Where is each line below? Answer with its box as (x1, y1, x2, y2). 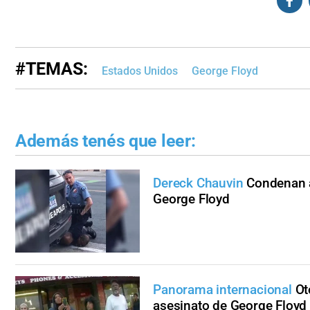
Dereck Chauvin (153, 174, 244, 191)
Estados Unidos (102, 64, 178, 78)
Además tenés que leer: (15, 131, 196, 152)
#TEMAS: (15, 59, 88, 80)
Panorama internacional (153, 281, 295, 298)
